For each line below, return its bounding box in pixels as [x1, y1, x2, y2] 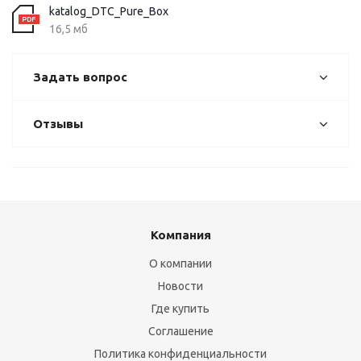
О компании [149, 257, 212, 270]
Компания [150, 228, 211, 242]
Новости [158, 280, 203, 293]
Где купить [151, 302, 210, 315]
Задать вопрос [33, 70, 127, 84]
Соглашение [147, 325, 214, 338]
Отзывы [33, 117, 83, 131]
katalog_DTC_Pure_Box [49, 5, 168, 18]
